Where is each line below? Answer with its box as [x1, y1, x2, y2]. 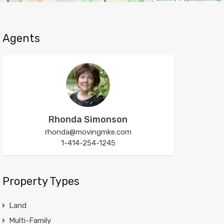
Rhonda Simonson [48, 114, 128, 125]
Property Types [2, 174, 79, 188]
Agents [2, 31, 40, 45]
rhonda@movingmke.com [44, 127, 131, 136]
